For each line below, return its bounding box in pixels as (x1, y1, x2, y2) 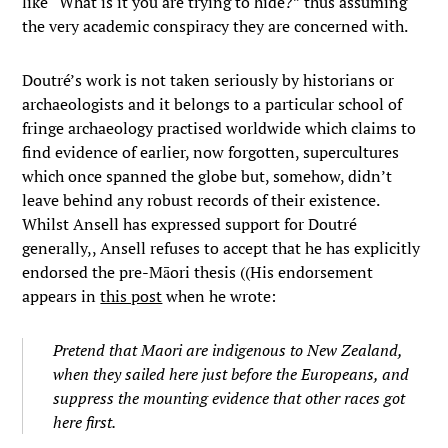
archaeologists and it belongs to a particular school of (22, 93, 403, 115)
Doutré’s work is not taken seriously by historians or (22, 69, 395, 91)
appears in (22, 285, 101, 307)
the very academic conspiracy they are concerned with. (22, 15, 409, 37)
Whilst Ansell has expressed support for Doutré (22, 213, 358, 235)
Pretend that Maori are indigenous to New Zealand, (53, 339, 403, 361)
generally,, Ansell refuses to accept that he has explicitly (22, 237, 421, 259)
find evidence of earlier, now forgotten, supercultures (22, 141, 400, 163)
